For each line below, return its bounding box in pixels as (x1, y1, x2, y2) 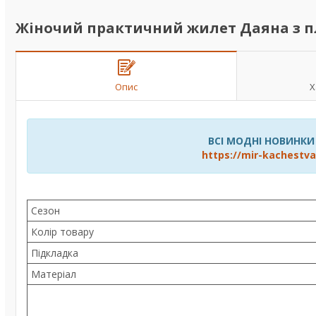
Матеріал (31, 267, 76, 281)
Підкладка (31, 246, 78, 260)
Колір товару (31, 225, 94, 238)
